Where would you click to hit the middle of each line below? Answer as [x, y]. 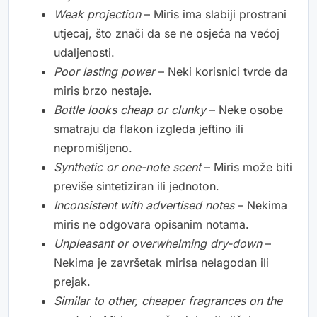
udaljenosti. [84, 53]
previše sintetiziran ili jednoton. [137, 186]
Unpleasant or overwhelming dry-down [158, 244]
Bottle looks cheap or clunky [130, 110]
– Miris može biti [247, 167]
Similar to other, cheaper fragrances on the [168, 301]
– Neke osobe [244, 110]
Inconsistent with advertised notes [144, 206]
